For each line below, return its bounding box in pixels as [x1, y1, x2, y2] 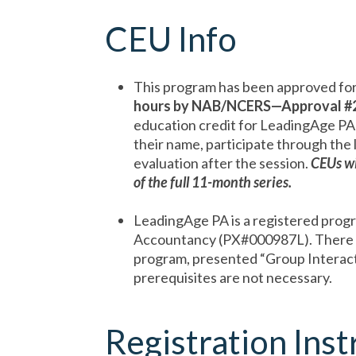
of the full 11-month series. [133, 173, 292, 191]
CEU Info [105, 19, 237, 59]
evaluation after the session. [133, 154, 311, 172]
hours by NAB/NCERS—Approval [133, 97, 344, 114]
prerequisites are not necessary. [133, 269, 332, 286]
